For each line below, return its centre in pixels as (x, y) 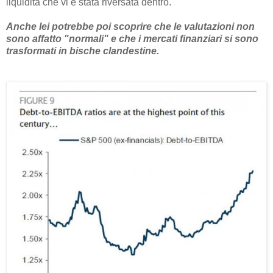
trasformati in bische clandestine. (83, 51)
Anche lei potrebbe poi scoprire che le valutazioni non (130, 26)
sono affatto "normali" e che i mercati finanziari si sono (132, 38)
